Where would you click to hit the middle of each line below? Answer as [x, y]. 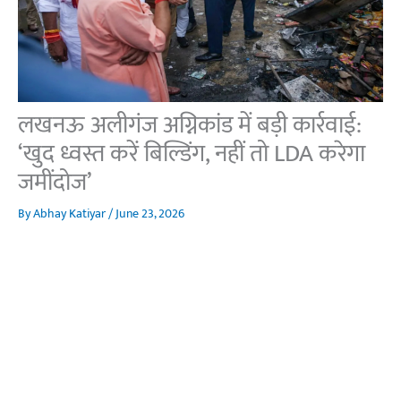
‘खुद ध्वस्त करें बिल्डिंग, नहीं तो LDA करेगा [192, 154]
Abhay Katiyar [71, 213]
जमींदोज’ [55, 182]
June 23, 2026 [150, 213]
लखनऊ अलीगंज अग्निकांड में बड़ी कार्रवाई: [190, 125]
